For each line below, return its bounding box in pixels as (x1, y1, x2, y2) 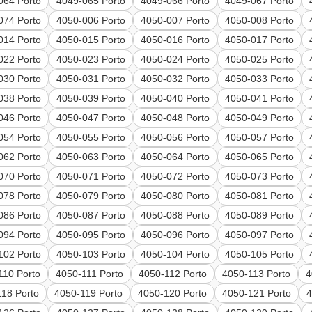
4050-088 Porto (141, 210, 210, 221)
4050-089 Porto (225, 210, 295, 221)
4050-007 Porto (141, 15, 210, 26)
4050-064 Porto (141, 151, 210, 163)
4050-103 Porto (56, 249, 126, 260)
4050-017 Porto (225, 34, 295, 46)
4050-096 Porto (141, 229, 210, 241)
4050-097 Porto (225, 229, 295, 241)
